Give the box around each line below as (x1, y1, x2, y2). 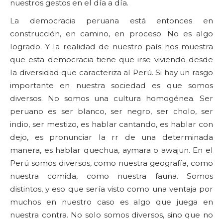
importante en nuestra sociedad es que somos (10, 81, 213, 90)
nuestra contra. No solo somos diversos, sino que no (10, 210, 213, 220)
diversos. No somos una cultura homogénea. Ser (10, 94, 213, 103)
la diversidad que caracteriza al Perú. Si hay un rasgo (10, 68, 213, 77)
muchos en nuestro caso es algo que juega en (10, 197, 213, 207)
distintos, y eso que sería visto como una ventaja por (10, 184, 213, 194)
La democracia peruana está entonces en (10, 16, 213, 25)
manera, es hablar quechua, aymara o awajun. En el (10, 145, 213, 155)
